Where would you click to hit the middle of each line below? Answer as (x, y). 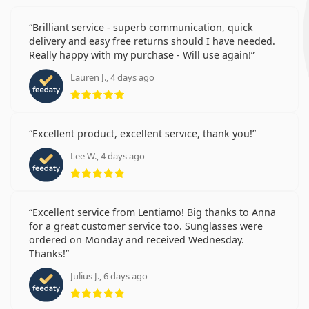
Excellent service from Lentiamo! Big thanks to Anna (154, 212)
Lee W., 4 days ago (108, 156)
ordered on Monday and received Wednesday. (137, 239)
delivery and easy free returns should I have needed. (152, 41)
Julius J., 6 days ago (109, 276)
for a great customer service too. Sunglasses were (146, 226)
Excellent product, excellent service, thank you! (142, 133)
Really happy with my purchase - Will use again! (140, 54)
